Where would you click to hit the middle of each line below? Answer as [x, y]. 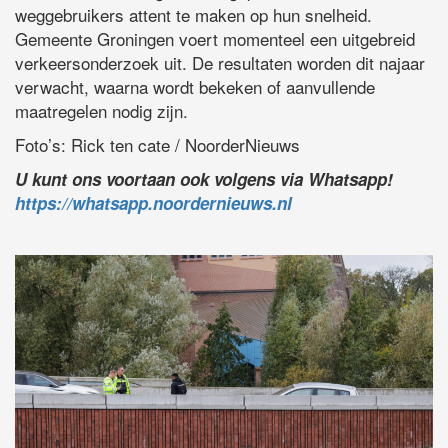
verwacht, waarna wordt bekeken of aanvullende [195, 86]
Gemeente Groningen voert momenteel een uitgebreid [215, 38]
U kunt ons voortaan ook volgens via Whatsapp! [204, 178]
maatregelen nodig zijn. [101, 110]
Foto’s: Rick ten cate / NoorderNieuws [157, 144]
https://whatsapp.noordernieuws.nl [153, 202]
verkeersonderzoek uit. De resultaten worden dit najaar [220, 62]
